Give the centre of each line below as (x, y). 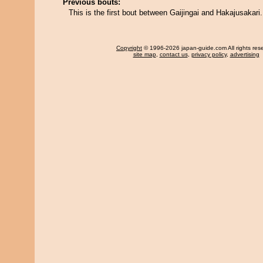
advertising (245, 54)
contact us (173, 54)
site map (144, 54)
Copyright (129, 48)
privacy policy (209, 54)
